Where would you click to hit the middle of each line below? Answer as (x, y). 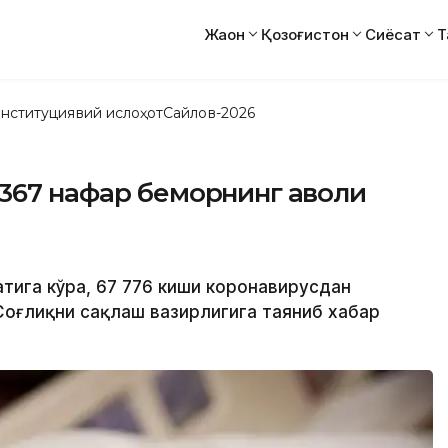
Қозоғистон (305, 34)
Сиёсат (393, 34)
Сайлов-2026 (209, 112)
